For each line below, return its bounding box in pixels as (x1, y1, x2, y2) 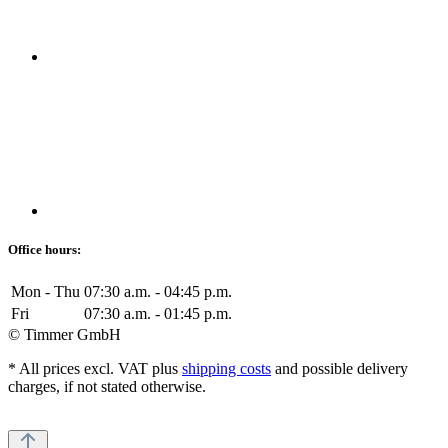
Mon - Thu (11, 283, 80, 301)
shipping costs (182, 360, 271, 378)
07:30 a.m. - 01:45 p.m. (84, 305, 232, 323)
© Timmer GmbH (8, 326, 121, 344)
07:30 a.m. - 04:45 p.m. (84, 283, 232, 301)
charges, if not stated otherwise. (8, 378, 206, 396)
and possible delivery (271, 360, 408, 378)
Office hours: (8, 242, 81, 258)
